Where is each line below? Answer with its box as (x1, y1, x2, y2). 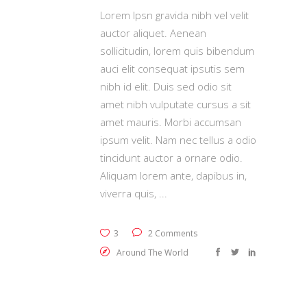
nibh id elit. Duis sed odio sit (100, 79, 232, 93)
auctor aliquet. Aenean (100, 26, 206, 40)
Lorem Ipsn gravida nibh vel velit (100, 8, 249, 22)
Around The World (116, 247, 188, 258)
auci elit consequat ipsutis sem (100, 62, 245, 75)
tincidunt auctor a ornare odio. (100, 151, 243, 164)
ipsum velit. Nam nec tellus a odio (100, 133, 256, 147)
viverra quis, (100, 186, 159, 200)
